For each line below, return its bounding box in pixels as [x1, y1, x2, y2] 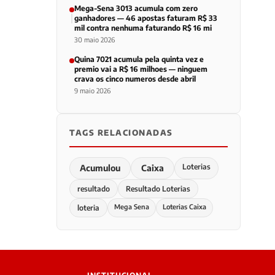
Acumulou [80, 163, 120, 173]
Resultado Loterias [126, 184, 190, 193]
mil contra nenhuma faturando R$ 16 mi [74, 23, 212, 33]
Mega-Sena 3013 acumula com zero [74, 4, 198, 13]
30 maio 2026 [74, 36, 115, 44]
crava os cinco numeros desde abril [74, 74, 196, 83]
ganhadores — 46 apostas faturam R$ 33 [74, 14, 217, 23]
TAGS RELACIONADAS [69, 128, 173, 137]
